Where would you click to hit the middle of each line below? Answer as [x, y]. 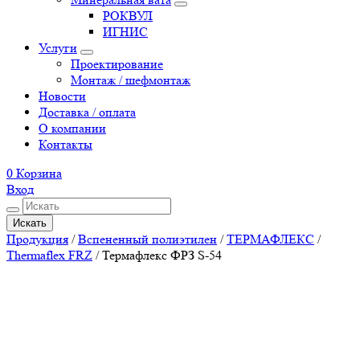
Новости [62, 96]
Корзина [39, 173]
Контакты [65, 144]
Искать [30, 223]
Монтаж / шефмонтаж [131, 80]
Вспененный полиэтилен [147, 239]
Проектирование [117, 63]
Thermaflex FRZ [49, 255]
